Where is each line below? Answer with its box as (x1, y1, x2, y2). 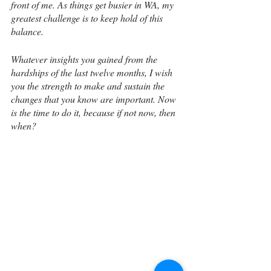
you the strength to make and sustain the (11, 79, 167, 93)
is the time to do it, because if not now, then (11, 106, 178, 119)
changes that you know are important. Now (11, 93, 178, 106)
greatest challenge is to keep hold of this (11, 11, 165, 25)
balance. (11, 25, 44, 38)
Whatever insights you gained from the (11, 53, 160, 66)
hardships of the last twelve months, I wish (11, 66, 175, 79)
